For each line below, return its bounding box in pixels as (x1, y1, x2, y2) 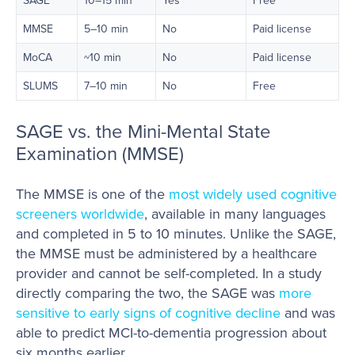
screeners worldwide (16, 203, 144, 223)
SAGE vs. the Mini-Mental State (16, 116, 271, 144)
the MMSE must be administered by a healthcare (16, 242, 317, 263)
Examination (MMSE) (16, 139, 184, 166)
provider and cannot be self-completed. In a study (16, 262, 322, 283)
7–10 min (84, 77, 128, 94)
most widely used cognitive (169, 183, 337, 204)
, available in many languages (144, 203, 326, 223)
